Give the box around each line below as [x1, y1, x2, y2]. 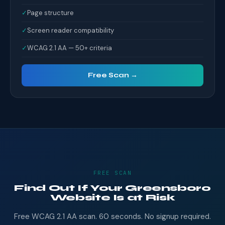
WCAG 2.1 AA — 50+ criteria [27, 44, 112, 52]
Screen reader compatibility [27, 26, 114, 35]
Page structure [27, 9, 74, 17]
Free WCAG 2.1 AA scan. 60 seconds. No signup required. [14, 211, 211, 221]
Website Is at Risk [50, 192, 175, 203]
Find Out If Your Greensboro [14, 182, 211, 193]
